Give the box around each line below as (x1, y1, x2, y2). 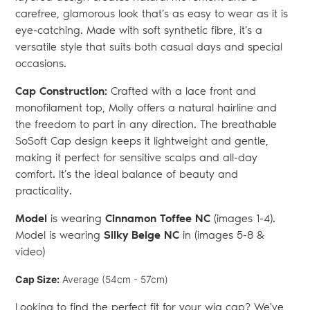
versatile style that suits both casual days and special (15, 40, 282, 54)
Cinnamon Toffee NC (102, 212, 214, 226)
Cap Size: (15, 273, 60, 286)
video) (15, 245, 45, 259)
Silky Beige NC (104, 228, 183, 242)
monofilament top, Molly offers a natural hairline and (15, 101, 277, 115)
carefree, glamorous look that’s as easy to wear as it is (15, 7, 288, 21)
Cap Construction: (15, 84, 107, 98)
